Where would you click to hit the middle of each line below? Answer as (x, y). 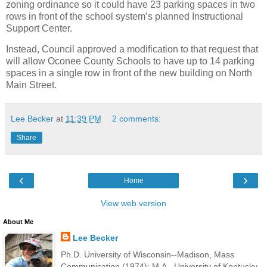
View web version (133, 204)
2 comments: (137, 119)
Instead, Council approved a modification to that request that (132, 49)
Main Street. (31, 85)
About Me (18, 222)
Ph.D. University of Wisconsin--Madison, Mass (147, 254)
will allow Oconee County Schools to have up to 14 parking (130, 61)
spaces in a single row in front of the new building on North (129, 73)
